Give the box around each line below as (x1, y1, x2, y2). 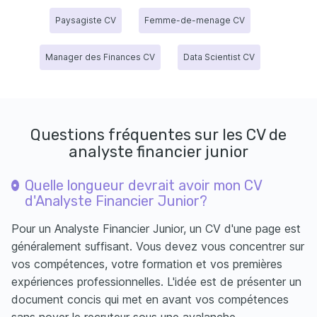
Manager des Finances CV (45, 52, 155, 63)
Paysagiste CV (55, 15, 116, 26)
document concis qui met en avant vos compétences (11, 292, 289, 307)
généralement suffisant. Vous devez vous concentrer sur (11, 239, 304, 254)
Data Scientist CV (183, 52, 255, 63)
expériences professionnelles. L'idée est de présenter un (11, 275, 301, 289)
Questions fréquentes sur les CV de (30, 125, 287, 145)
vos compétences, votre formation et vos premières (11, 257, 282, 272)
